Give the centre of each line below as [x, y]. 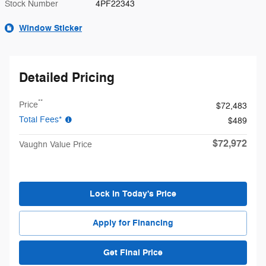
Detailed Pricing [67, 77]
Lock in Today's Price [133, 194]
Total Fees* [42, 119]
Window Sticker [50, 28]
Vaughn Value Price [56, 144]
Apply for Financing [133, 223]
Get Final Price [133, 252]
